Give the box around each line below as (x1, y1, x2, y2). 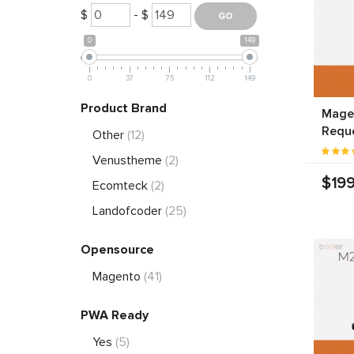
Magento (92, 268, 144, 284)
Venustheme (92, 152, 165, 168)
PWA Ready (81, 307, 149, 323)
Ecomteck (92, 177, 151, 194)
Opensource (81, 241, 154, 258)
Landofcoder (92, 202, 165, 219)
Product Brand (81, 100, 167, 116)
